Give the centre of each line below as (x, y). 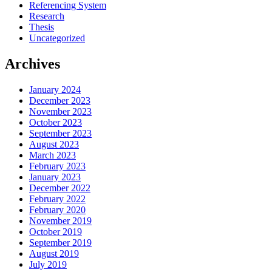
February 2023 (57, 166)
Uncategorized (57, 38)
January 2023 (55, 177)
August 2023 (54, 144)
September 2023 (60, 133)
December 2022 (60, 188)
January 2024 (55, 89)
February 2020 (57, 209)
